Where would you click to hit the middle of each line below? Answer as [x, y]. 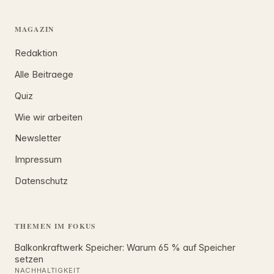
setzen [29, 259]
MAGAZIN [35, 29]
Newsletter [38, 139]
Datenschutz [41, 181]
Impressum [38, 160]
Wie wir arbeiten [49, 117]
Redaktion [36, 54]
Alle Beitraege [44, 74]
